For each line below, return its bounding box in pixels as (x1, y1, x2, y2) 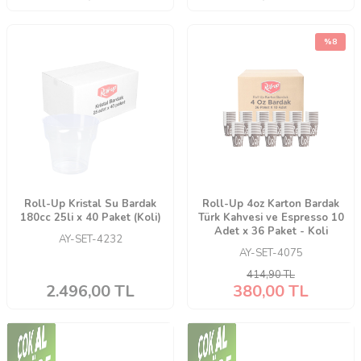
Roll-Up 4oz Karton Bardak (202, 197, 339, 212)
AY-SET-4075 (239, 246, 303, 261)
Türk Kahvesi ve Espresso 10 (197, 210, 344, 226)
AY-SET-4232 (58, 232, 122, 247)
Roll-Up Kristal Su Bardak (24, 197, 156, 212)
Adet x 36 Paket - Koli (214, 224, 328, 239)
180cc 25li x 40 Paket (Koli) (19, 210, 161, 226)
